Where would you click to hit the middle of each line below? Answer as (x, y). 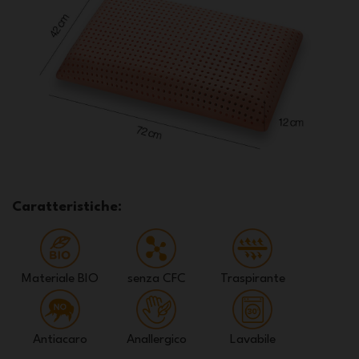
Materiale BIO (60, 278)
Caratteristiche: (67, 208)
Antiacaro (60, 339)
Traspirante (252, 278)
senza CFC (156, 278)
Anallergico (156, 339)
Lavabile (252, 339)
